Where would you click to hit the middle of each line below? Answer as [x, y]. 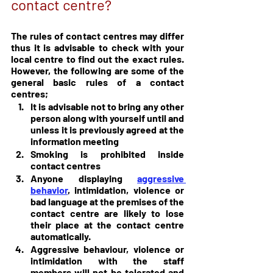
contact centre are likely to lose [107, 213]
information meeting [75, 141]
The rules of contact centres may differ [97, 36]
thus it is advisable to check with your [97, 48]
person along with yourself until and [107, 118]
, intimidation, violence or [126, 190]
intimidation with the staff [107, 261]
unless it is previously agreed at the [107, 130]
